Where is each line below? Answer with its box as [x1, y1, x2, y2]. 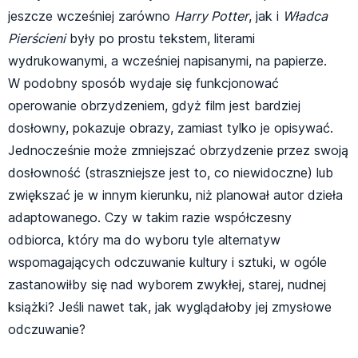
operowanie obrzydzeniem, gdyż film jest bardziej [8, 97, 300, 114]
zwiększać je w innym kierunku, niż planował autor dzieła [8, 187, 343, 204]
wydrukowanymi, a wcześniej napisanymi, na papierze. [8, 53, 327, 70]
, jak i [249, 8, 283, 25]
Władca [283, 8, 328, 25]
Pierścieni [8, 30, 66, 47]
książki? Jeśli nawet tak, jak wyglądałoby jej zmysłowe [8, 299, 332, 316]
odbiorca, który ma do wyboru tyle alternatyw [8, 232, 280, 249]
